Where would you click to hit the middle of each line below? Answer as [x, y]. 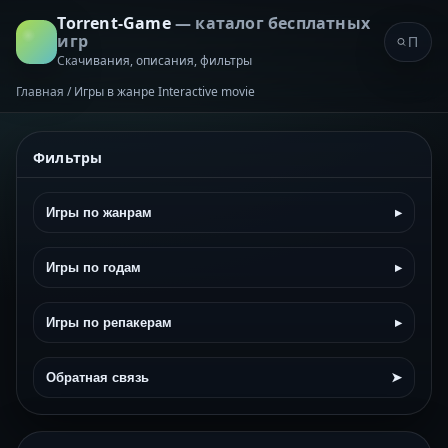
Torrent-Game [116, 23]
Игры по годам [93, 267]
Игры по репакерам [109, 322]
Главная [40, 91]
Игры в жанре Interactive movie [164, 91]
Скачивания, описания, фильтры [155, 60]
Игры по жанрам [99, 212]
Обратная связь [97, 377]
